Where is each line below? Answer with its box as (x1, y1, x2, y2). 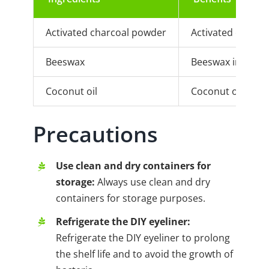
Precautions (33, 119, 158, 150)
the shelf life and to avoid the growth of (56, 247, 234, 261)
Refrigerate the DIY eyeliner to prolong (56, 231, 231, 244)
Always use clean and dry (95, 175, 211, 189)
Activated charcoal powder (46, 26, 166, 40)
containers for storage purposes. (56, 192, 206, 205)
